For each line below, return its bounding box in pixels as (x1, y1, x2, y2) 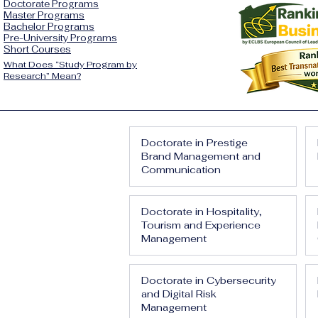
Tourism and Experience (141, 219, 261, 231)
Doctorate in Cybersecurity (141, 274, 276, 287)
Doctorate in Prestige (141, 136, 248, 149)
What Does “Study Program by (4, 59, 137, 70)
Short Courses (4, 43, 71, 55)
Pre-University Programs (4, 32, 117, 44)
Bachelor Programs (4, 21, 94, 33)
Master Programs (4, 9, 84, 21)
